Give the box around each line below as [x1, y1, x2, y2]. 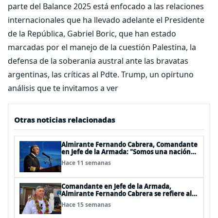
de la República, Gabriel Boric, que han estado [8, 28, 176, 39]
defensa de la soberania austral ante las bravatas [8, 55, 188, 66]
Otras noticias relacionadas [14, 115, 115, 125]
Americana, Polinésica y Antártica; [61, 155, 171, 163]
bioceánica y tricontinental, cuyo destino [61, 162, 192, 171]
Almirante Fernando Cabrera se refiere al [61, 189, 192, 198]
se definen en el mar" [61, 169, 129, 178]
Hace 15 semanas [61, 200, 111, 209]
